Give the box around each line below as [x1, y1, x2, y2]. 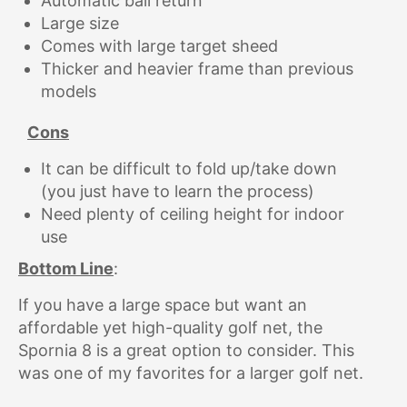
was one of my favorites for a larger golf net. [18, 363, 363, 383]
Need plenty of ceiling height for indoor [41, 204, 344, 224]
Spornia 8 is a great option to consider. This [18, 341, 354, 361]
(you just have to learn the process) [41, 182, 314, 202]
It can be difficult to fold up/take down [41, 159, 337, 179]
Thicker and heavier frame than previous [41, 59, 353, 79]
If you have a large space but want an [18, 295, 307, 315]
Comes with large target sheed [41, 36, 278, 56]
